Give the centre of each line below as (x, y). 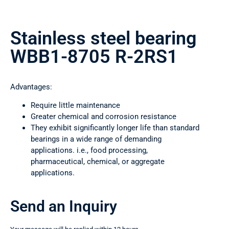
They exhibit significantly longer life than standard (115, 128)
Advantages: (31, 87)
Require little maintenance (75, 106)
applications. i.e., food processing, (89, 151)
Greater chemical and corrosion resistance (104, 117)
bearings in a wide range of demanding (96, 139)
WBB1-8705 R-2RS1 (94, 57)
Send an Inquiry (64, 207)
